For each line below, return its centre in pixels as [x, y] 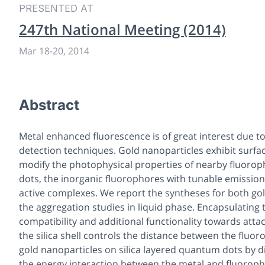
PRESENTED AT [56, 8]
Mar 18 [34, 51]
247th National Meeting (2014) [122, 29]
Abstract [49, 105]
